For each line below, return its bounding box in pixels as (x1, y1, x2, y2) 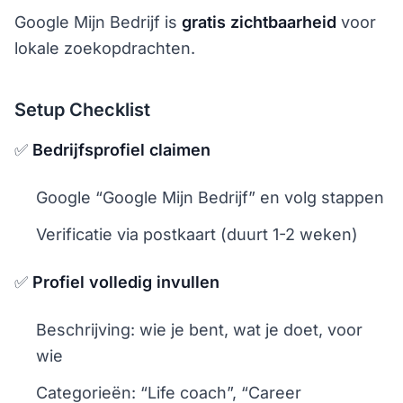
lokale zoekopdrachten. (14, 39, 195, 58)
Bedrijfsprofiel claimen (32, 140, 210, 159)
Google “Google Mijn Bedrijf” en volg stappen (36, 188, 384, 207)
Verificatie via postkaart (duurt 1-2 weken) (36, 225, 358, 244)
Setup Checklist (14, 99, 150, 121)
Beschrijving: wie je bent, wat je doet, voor (36, 320, 363, 339)
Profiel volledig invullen (32, 273, 219, 291)
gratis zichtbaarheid (182, 13, 336, 31)
